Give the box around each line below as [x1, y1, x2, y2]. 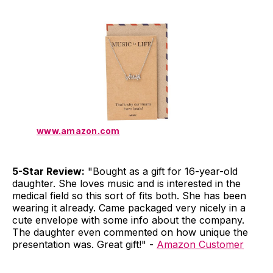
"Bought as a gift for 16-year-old [85, 165, 238, 177]
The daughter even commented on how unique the [12, 225, 248, 238]
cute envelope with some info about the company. [12, 213, 244, 226]
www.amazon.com [37, 125, 120, 136]
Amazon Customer [157, 238, 244, 250]
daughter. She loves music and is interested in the [12, 177, 241, 190]
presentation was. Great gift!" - [12, 238, 157, 250]
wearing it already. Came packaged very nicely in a [12, 201, 246, 214]
